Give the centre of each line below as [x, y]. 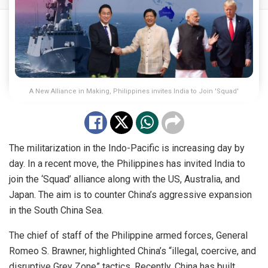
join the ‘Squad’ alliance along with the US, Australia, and [124, 179]
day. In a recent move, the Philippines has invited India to [127, 163]
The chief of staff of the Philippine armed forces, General [128, 235]
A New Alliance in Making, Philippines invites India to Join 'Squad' [134, 91]
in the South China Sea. [56, 210]
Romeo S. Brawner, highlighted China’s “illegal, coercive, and [133, 251]
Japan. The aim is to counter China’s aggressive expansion [130, 194]
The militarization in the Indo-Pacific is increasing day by [127, 148]
